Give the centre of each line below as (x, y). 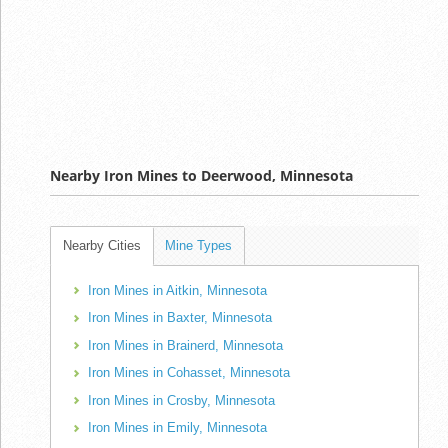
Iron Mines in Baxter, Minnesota (180, 318)
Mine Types (198, 245)
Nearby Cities (102, 245)
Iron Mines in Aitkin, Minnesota (177, 290)
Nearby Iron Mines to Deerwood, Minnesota (201, 175)
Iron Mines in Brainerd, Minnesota (185, 345)
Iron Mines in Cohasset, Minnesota (189, 373)
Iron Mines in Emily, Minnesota (177, 428)
